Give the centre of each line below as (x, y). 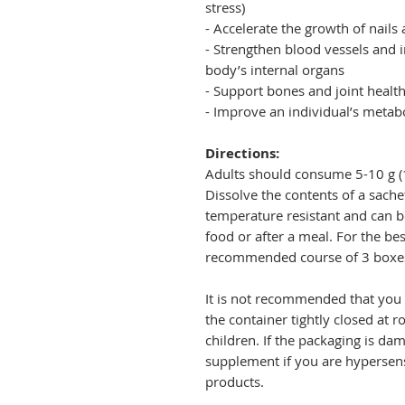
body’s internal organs (275, 70)
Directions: (242, 154)
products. (235, 382)
